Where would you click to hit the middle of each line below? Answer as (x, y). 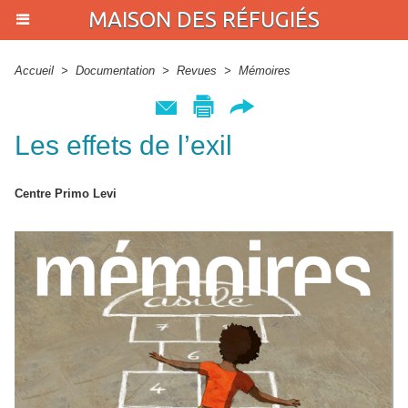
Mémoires (265, 71)
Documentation (115, 71)
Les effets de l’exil (123, 145)
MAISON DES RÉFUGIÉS (204, 20)
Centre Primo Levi (66, 194)
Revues (197, 71)
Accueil (34, 71)
